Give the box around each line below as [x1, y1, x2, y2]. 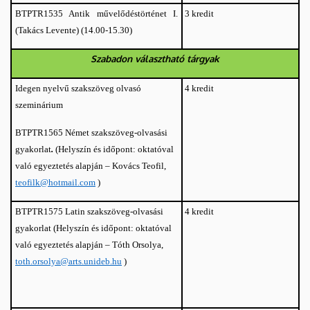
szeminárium [15, 99, 63, 110]
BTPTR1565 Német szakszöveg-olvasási [15, 127, 167, 138]
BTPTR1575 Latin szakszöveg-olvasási [15, 206, 163, 217]
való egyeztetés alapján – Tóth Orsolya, [15, 239, 163, 250]
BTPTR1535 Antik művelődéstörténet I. [15, 8, 178, 19]
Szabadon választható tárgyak [91, 52, 219, 64]
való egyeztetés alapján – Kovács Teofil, [15, 160, 166, 171]
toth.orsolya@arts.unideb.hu [15, 255, 122, 266]
